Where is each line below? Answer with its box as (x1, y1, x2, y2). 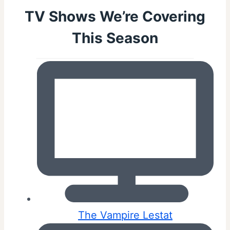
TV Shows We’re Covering (25, 7, 205, 25)
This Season (72, 29, 158, 47)
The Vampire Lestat (78, 208, 172, 221)
